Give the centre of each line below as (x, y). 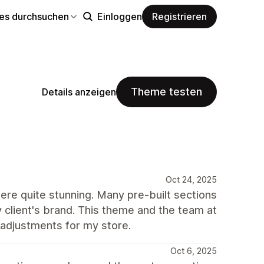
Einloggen (120, 16)
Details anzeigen (79, 92)
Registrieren (179, 16)
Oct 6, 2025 (194, 251)
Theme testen (166, 92)
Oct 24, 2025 (191, 179)
